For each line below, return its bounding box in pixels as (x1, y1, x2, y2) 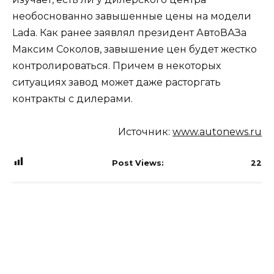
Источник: (118, 126, 172, 138)
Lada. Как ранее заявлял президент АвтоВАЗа (12, 26, 246, 39)
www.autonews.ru (172, 126, 262, 138)
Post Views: (111, 158, 164, 168)
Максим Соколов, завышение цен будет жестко (12, 43, 257, 55)
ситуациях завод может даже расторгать (12, 76, 221, 88)
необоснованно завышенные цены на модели (12, 10, 251, 22)
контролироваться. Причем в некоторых (12, 59, 221, 72)
